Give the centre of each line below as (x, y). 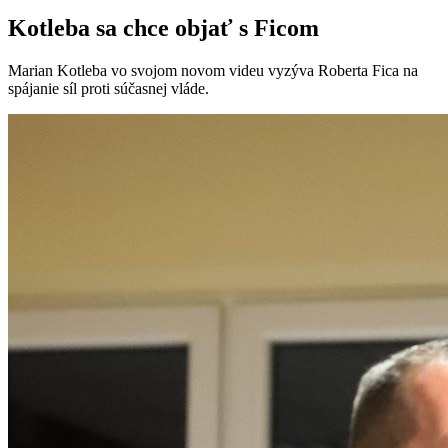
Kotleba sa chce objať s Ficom (163, 28)
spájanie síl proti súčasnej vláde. (108, 89)
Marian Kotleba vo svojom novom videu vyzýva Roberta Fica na (213, 71)
